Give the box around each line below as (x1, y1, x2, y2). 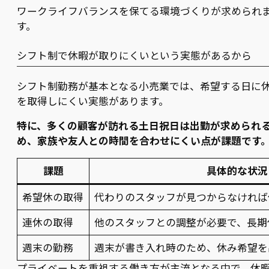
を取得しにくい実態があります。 (17, 94, 169, 109)
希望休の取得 (22, 190, 84, 205)
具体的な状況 (207, 163, 268, 178)
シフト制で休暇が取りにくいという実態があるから (17, 47, 252, 62)
